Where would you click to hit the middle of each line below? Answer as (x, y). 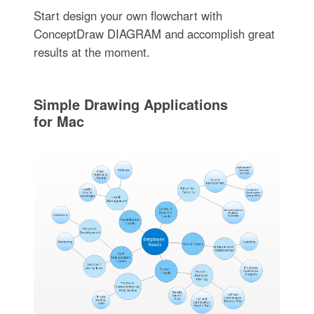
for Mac (59, 121)
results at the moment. (91, 52)
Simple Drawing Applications (130, 104)
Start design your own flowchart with (128, 15)
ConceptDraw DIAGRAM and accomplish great (154, 34)
